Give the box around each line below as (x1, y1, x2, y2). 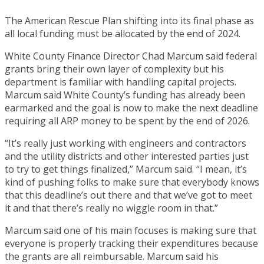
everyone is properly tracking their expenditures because (5, 236, 258, 250)
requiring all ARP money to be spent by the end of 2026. (5, 114, 250, 127)
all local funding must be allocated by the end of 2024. (5, 27, 240, 40)
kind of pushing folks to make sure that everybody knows (5, 175, 259, 189)
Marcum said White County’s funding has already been (5, 88, 245, 101)
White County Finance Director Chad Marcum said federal (5, 49, 257, 62)
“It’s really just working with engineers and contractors (5, 136, 246, 150)
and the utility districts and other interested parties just (5, 149, 249, 163)
